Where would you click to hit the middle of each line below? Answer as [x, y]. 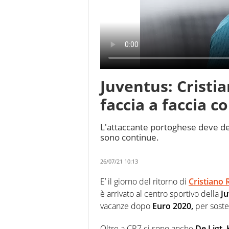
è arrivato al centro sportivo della [159, 194]
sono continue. [130, 138]
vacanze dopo [125, 206]
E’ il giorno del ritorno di [144, 182]
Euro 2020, [172, 206]
